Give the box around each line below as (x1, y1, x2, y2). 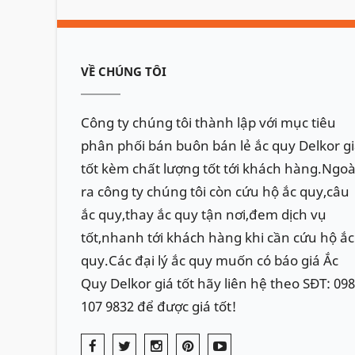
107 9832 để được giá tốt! (81, 297, 237, 316)
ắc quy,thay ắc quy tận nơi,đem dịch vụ (81, 205, 326, 224)
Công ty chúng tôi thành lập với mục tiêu (81, 113, 336, 132)
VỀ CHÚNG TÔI (81, 63, 166, 80)
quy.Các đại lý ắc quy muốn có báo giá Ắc (81, 251, 338, 270)
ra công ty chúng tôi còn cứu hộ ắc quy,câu (81, 182, 349, 201)
